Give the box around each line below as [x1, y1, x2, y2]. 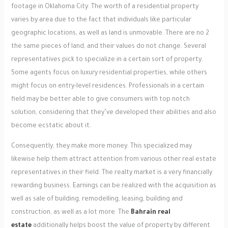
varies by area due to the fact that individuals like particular [11, 17, 191, 24]
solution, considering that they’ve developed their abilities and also [11, 109, 216, 117]
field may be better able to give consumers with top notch [11, 96, 190, 104]
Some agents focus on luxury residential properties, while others [11, 70, 207, 77]
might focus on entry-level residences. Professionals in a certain [11, 83, 204, 91]
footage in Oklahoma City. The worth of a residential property [11, 4, 198, 11]
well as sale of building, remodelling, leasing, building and [11, 196, 183, 204]
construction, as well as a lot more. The [11, 209, 131, 217]
